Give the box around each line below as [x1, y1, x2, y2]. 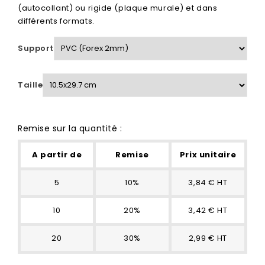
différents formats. [18, 15, 95, 27]
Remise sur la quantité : [18, 122, 122, 134]
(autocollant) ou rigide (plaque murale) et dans [18, 2, 218, 14]
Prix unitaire [179, 149, 237, 160]
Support [18, 43, 54, 54]
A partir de [31, 149, 82, 160]
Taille [18, 79, 43, 91]
